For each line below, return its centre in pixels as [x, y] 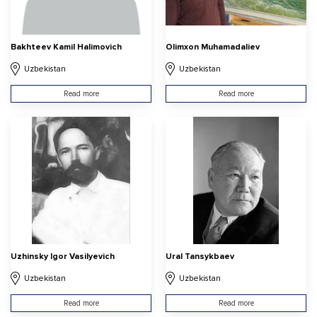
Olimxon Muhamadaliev [213, 47]
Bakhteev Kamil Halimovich [66, 47]
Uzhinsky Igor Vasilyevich [63, 257]
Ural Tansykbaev [200, 257]
